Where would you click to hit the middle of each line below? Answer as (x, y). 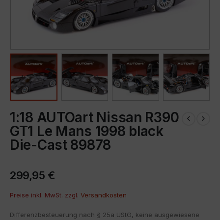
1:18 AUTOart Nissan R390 (95, 117)
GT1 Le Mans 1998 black (87, 131)
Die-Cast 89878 (61, 145)
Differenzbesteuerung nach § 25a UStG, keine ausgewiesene (105, 214)
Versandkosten (104, 195)
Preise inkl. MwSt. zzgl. (45, 195)
